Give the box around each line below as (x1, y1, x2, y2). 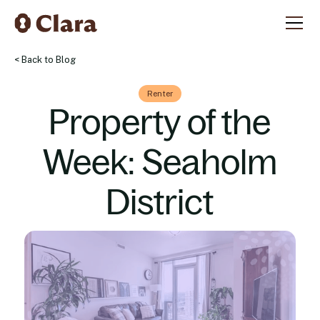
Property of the (49, 103, 271, 142)
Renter (147, 89, 173, 99)
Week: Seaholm (42, 143, 277, 182)
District (106, 183, 214, 222)
